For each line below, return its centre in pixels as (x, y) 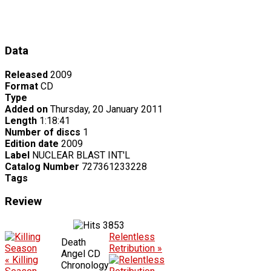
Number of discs (43, 132)
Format (21, 86)
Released (26, 74)
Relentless (132, 237)
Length (21, 120)
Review (23, 202)
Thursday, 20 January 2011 (106, 109)
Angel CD (81, 254)
